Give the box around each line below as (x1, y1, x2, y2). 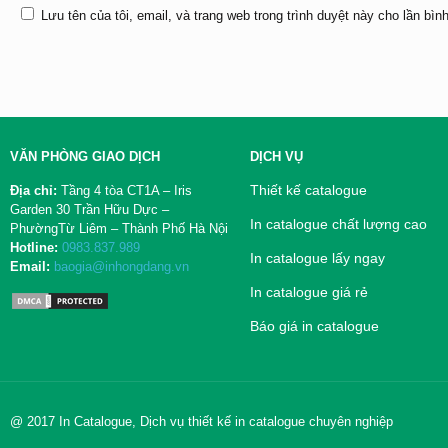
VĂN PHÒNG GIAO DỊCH (9, 149, 160, 164)
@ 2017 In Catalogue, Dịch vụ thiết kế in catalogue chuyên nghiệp (9, 414, 393, 429)
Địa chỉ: (9, 183, 57, 198)
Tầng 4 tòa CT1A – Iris (56, 183, 192, 198)
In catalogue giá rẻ (249, 284, 368, 300)
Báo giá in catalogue (249, 318, 379, 334)
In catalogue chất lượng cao (249, 216, 427, 232)
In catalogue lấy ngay (249, 250, 385, 266)
